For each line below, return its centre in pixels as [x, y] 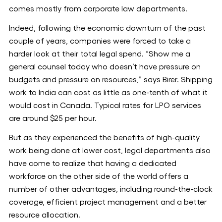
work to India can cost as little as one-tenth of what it [108, 93]
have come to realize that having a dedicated [93, 164]
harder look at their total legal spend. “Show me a [100, 54]
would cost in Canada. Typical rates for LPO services [105, 106]
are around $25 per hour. [53, 118]
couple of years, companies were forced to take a [100, 41]
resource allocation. [45, 215]
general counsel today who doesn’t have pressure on [105, 67]
